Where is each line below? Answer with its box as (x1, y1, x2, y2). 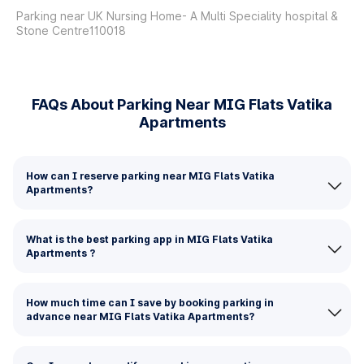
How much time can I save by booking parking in (26, 297, 274, 309)
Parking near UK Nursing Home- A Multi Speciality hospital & (16, 9, 338, 23)
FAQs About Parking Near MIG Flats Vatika (32, 96, 332, 113)
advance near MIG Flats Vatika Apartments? (26, 310, 254, 323)
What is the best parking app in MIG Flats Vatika (26, 233, 273, 245)
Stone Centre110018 (16, 24, 126, 37)
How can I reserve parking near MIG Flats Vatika (26, 170, 275, 182)
